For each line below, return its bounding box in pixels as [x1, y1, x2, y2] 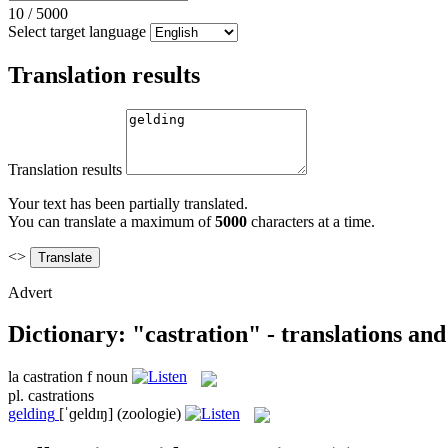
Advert [8, 283, 52, 301]
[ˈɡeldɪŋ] [59, 404, 113, 422]
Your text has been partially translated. [8, 194, 248, 212]
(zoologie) [117, 404, 181, 422]
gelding [8, 404, 55, 422]
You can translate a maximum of [8, 212, 215, 230]
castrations [28, 386, 94, 404]
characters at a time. [247, 212, 375, 230]
